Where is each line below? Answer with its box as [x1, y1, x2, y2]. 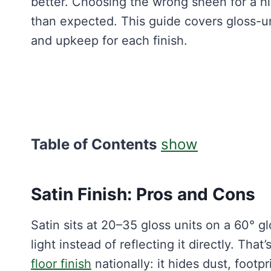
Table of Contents [31, 135, 157, 153]
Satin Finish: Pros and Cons [31, 184, 255, 204]
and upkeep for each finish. [31, 33, 188, 48]
